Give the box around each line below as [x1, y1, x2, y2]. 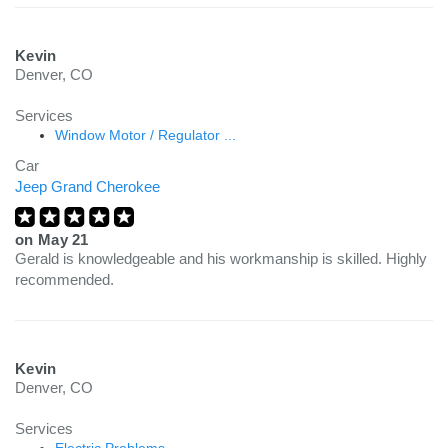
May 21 [37, 231, 89, 248]
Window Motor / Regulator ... [55, 127, 236, 143]
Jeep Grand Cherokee [15, 178, 160, 195]
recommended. [15, 271, 114, 288]
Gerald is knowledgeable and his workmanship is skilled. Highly [15, 250, 427, 267]
